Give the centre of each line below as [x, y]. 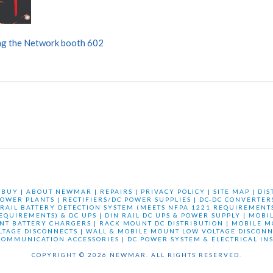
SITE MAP [231, 191]
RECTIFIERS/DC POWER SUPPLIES [127, 199]
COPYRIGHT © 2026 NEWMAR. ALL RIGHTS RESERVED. [136, 254]
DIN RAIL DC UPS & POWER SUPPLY [173, 215]
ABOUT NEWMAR [59, 191]
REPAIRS [116, 191]
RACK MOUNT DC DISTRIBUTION [161, 223]
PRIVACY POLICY [173, 191]
